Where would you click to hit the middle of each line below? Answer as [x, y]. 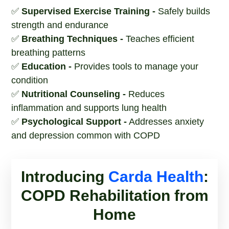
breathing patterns [49, 53]
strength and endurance [60, 25]
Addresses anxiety [166, 122]
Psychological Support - [74, 122]
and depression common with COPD [86, 135]
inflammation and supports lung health [89, 108]
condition [30, 80]
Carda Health [156, 177]
